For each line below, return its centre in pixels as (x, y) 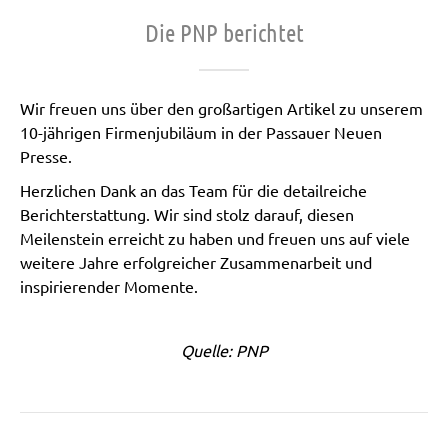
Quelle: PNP (224, 350)
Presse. (46, 156)
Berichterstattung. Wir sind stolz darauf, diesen (187, 214)
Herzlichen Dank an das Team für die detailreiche (193, 190)
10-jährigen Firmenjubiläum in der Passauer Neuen (201, 132)
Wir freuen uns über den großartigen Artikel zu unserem (221, 108)
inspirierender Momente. (109, 286)
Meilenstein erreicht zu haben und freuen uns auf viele (215, 238)
